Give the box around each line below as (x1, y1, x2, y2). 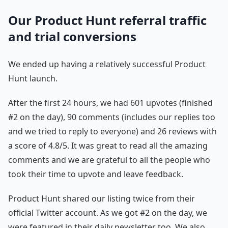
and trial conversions (8, 27, 136, 45)
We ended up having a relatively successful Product (8, 58, 206, 70)
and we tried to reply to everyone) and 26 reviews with (8, 125, 217, 137)
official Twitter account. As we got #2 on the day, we (8, 207, 207, 218)
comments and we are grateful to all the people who (8, 154, 210, 165)
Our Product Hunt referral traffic (8, 11, 207, 28)
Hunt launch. (8, 72, 58, 84)
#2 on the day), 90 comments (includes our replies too (8, 111, 215, 123)
